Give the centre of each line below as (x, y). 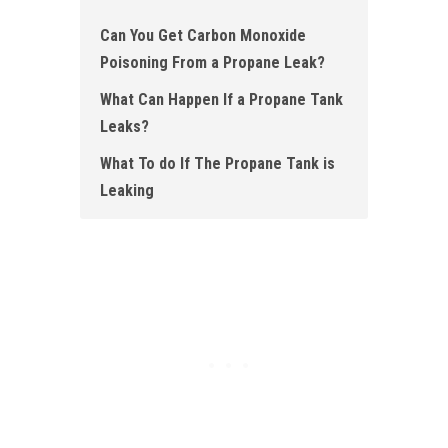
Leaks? (124, 127)
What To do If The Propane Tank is (217, 164)
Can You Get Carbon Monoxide (203, 36)
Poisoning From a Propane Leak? (212, 63)
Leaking (127, 191)
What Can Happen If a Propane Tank (221, 100)
